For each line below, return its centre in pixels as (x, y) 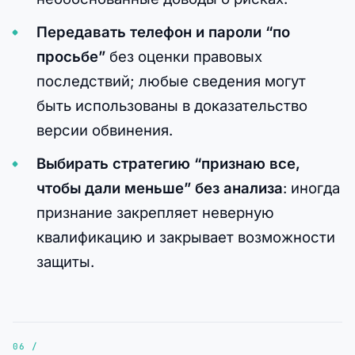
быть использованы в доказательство (172, 106)
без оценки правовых (183, 57)
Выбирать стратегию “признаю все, (168, 164)
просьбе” (71, 57)
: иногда (311, 188)
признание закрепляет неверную (155, 213)
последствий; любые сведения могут (171, 81)
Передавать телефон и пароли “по (163, 32)
